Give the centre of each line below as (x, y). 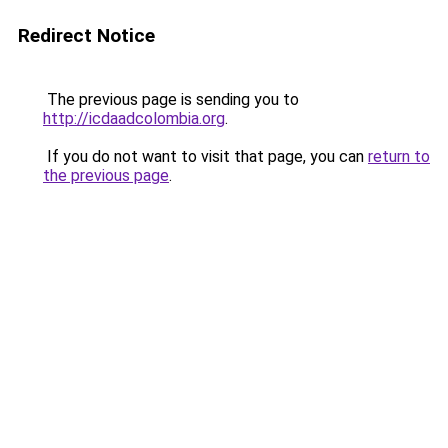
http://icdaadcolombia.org (134, 118)
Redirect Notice (86, 35)
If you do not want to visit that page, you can (205, 156)
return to (399, 156)
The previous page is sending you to (171, 99)
